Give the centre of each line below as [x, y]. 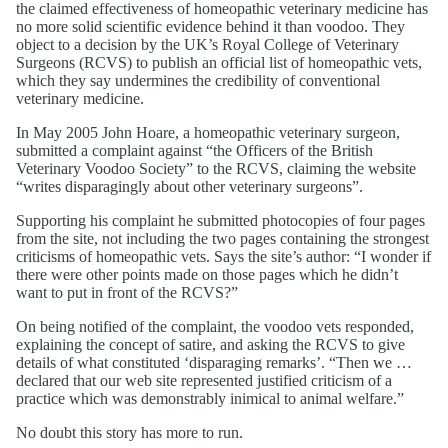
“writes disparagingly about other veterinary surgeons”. [189, 186]
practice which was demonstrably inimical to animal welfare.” [210, 398]
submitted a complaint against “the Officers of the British [194, 150]
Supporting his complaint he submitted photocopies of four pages [220, 220]
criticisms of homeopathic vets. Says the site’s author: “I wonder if [223, 256]
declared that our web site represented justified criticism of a [204, 380]
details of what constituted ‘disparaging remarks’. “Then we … [214, 362]
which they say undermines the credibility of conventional [198, 80]
